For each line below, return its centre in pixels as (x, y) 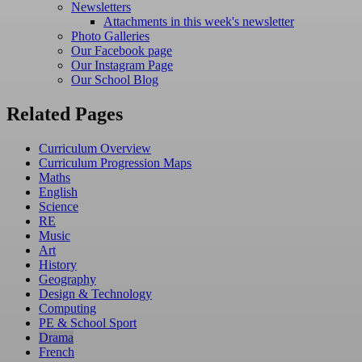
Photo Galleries (110, 36)
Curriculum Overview (95, 149)
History (58, 265)
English (58, 192)
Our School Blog (115, 80)
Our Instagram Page (122, 65)
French (57, 352)
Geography (67, 280)
